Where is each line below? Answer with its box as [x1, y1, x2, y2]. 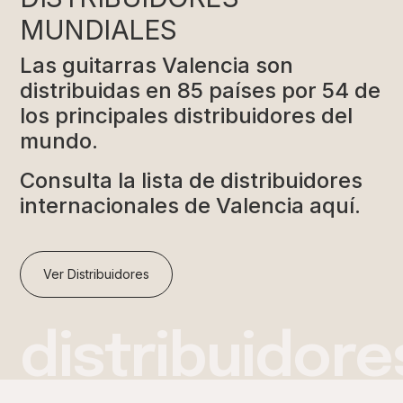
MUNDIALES [20, 13, 177, 47]
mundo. [20, 128, 99, 155]
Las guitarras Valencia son [20, 52, 294, 79]
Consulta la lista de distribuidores [20, 167, 363, 194]
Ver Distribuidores [43, 266, 150, 282]
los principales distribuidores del [20, 103, 354, 130]
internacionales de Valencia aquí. [20, 193, 362, 219]
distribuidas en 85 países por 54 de [20, 77, 381, 104]
